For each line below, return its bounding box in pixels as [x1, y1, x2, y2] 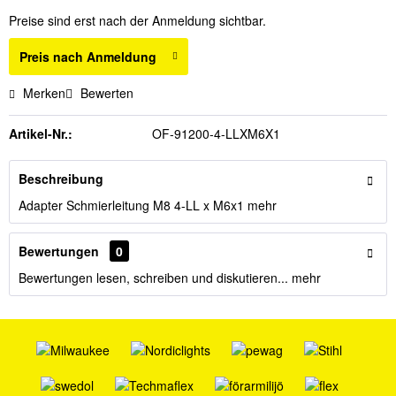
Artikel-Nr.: [9, 125, 72, 142]
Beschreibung [19, 170, 103, 187]
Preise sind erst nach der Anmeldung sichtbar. [9, 11, 266, 29]
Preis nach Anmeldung [19, 48, 156, 65]
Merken [23, 84, 65, 102]
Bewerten [77, 84, 133, 102]
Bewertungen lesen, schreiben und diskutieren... [19, 269, 288, 286]
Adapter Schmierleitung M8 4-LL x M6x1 [19, 196, 247, 214]
